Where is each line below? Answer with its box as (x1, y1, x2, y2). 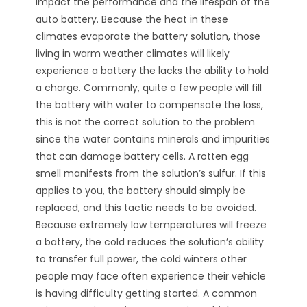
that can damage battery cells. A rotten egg (36, 149, 249, 164)
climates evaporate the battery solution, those (36, 29, 261, 44)
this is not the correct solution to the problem (36, 115, 256, 130)
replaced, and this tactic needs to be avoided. (36, 201, 257, 215)
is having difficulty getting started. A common (36, 286, 258, 301)
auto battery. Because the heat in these (36, 12, 229, 27)
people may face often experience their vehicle (36, 269, 267, 284)
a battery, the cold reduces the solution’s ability (36, 235, 265, 249)
